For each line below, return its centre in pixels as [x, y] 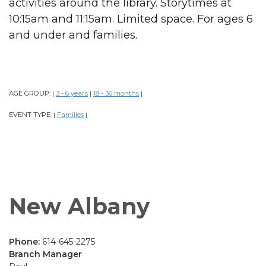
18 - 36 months [116, 93]
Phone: [26, 241]
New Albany [79, 206]
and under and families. [73, 34]
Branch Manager [45, 254]
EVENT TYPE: [31, 114]
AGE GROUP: [31, 93]
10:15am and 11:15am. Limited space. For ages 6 [131, 18]
